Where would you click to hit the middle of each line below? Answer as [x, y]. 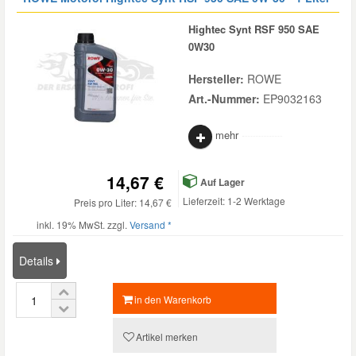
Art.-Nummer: [226, 99]
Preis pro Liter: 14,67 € [123, 202]
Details [38, 261]
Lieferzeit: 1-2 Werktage [234, 201]
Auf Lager [221, 182]
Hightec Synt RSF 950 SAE [254, 29]
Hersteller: [218, 79]
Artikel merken [166, 337]
